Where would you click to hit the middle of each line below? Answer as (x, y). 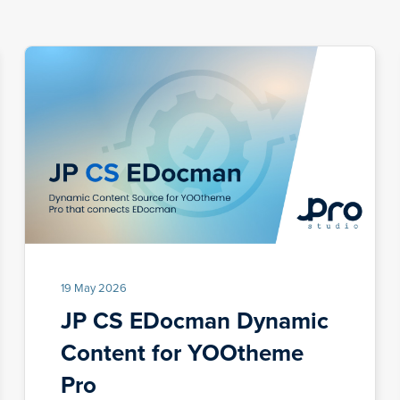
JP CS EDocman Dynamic (194, 321)
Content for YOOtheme (182, 353)
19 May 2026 (93, 288)
